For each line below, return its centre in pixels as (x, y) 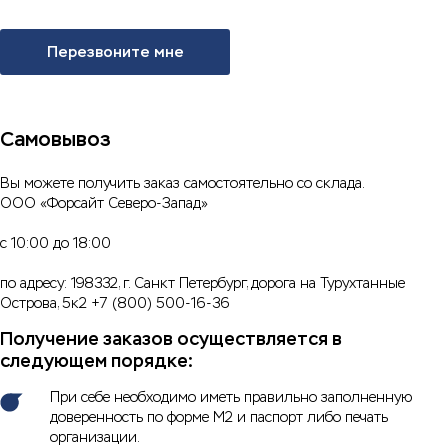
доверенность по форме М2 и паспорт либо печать (219, 417)
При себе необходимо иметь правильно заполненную (231, 397)
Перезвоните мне (115, 52)
